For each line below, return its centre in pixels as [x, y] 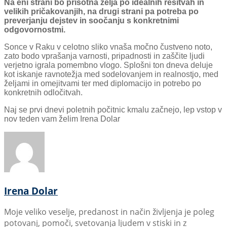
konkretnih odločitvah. [43, 92]
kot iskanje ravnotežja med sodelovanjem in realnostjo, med [111, 74]
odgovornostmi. [35, 29]
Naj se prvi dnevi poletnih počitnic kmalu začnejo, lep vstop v [113, 109]
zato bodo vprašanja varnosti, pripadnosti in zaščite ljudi [104, 56]
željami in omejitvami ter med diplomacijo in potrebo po [103, 83]
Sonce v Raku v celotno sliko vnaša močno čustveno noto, [108, 47]
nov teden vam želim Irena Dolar [62, 119]
